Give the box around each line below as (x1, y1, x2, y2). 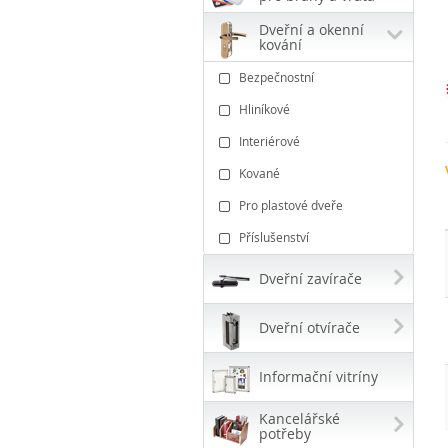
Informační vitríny (259, 367, 378, 387)
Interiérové (239, 133, 300, 150)
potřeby (259, 424, 311, 444)
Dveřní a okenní (259, 20, 364, 40)
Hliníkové (239, 101, 290, 118)
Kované (239, 165, 280, 182)
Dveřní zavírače (259, 269, 362, 289)
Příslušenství (239, 229, 309, 246)
